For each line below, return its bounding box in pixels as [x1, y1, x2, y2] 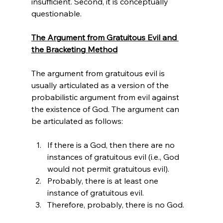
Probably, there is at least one [47, 175, 160, 186]
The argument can [109, 104, 181, 114]
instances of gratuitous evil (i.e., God [47, 151, 181, 162]
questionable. [31, 8, 82, 18]
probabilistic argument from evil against [31, 92, 181, 102]
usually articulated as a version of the [31, 80, 171, 90]
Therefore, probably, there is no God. [47, 199, 184, 210]
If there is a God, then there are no [47, 139, 177, 150]
